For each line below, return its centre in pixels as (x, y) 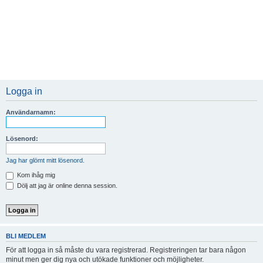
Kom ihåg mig (35, 175)
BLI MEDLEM (26, 236)
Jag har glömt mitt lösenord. (45, 160)
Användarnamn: (31, 112)
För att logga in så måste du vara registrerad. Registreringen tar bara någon (126, 250)
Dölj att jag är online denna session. (66, 185)
